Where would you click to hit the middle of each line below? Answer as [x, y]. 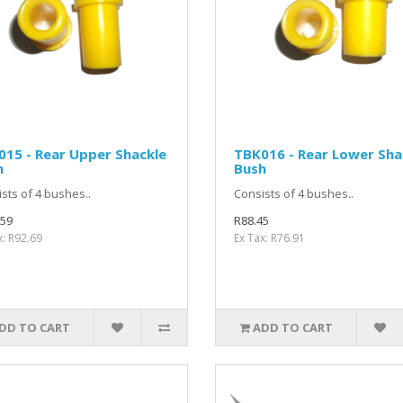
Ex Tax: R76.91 [269, 237]
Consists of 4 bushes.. [293, 193]
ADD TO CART [293, 327]
